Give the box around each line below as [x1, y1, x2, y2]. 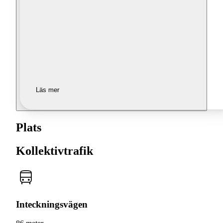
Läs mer [36, 86, 59, 94]
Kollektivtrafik [16, 144, 93, 158]
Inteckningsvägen [16, 199, 88, 210]
